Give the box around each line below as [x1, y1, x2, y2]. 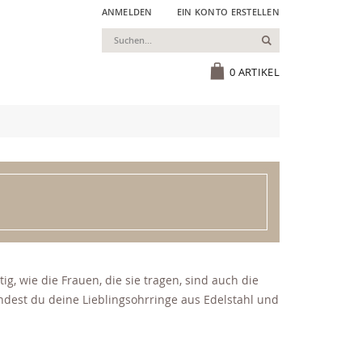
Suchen [270, 32, 311, 47]
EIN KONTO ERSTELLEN [176, 6, 280, 18]
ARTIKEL [238, 65, 280, 80]
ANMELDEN [101, 6, 153, 18]
